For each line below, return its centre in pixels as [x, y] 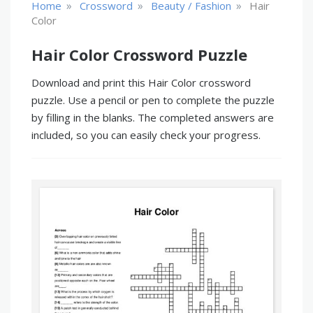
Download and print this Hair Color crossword [141, 82]
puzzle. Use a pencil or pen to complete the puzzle [153, 100]
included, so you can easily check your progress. [146, 135]
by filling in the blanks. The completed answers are [153, 117]
